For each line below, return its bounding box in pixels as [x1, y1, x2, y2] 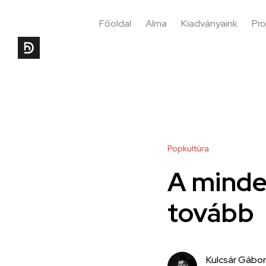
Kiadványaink [180, 17, 237, 30]
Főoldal [99, 17, 131, 30]
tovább [167, 195, 254, 230]
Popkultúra [167, 143, 209, 154]
